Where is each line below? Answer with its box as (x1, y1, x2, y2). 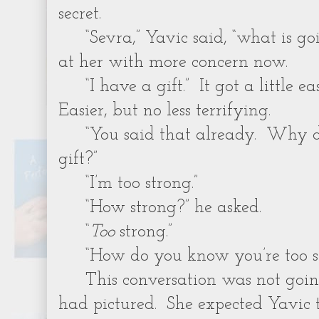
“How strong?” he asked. (85, 199, 262, 216)
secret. (58, 5, 101, 23)
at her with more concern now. (58, 53, 288, 71)
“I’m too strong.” (85, 174, 199, 192)
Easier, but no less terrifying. (58, 102, 271, 120)
